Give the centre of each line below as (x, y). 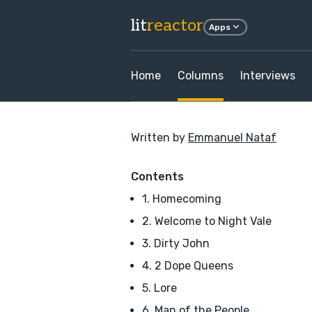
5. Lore (159, 288)
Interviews (268, 76)
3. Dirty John (176, 243)
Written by (159, 138)
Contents (157, 177)
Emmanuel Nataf (232, 138)
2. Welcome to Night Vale (207, 221)
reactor (175, 25)
